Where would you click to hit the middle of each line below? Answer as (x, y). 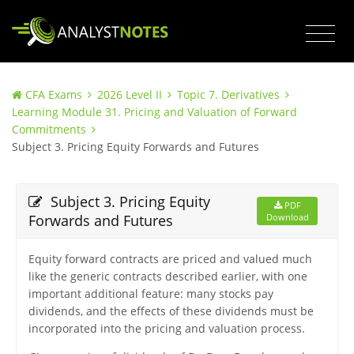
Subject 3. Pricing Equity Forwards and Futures (136, 147)
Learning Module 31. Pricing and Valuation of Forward (154, 112)
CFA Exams (54, 95)
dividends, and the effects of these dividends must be (171, 311)
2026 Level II (130, 95)
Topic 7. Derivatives (228, 95)
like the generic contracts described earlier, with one (168, 277)
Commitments (49, 130)
